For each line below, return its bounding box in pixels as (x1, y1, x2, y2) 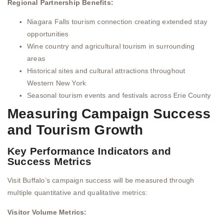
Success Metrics (7, 156, 91, 167)
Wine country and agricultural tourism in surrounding (27, 42, 195, 51)
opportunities (27, 30, 69, 38)
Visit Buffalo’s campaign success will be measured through (7, 176, 194, 185)
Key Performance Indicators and (7, 145, 171, 157)
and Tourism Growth (7, 122, 143, 138)
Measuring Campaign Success (7, 106, 211, 122)
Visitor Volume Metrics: (7, 208, 87, 216)
